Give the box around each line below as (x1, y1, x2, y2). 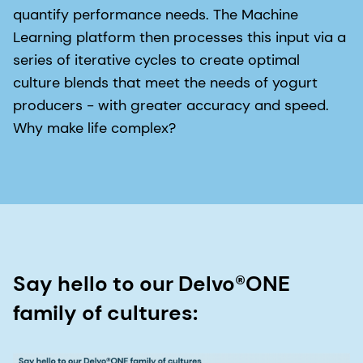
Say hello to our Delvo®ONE (13, 269, 290, 297)
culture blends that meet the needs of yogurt (13, 72, 318, 92)
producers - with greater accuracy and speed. (13, 95, 329, 115)
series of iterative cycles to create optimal (13, 49, 300, 70)
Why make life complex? (13, 117, 176, 138)
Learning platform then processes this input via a (13, 27, 346, 47)
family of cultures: (13, 298, 198, 327)
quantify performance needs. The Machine (13, 4, 298, 24)
